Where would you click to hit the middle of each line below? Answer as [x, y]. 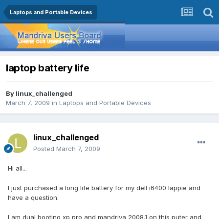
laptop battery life [48, 68]
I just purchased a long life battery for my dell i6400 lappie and [104, 188]
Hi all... [17, 168]
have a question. [33, 198]
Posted [45, 149]
